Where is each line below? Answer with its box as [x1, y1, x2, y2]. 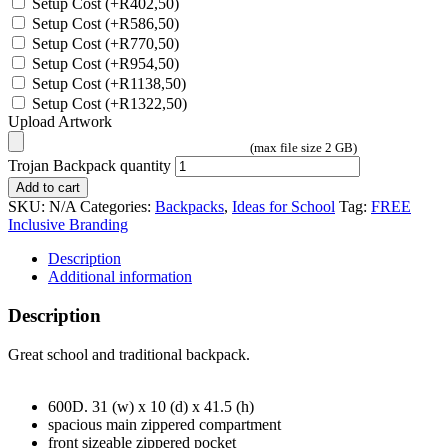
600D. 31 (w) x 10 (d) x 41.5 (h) [48, 397, 254, 415]
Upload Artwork [8, 113, 112, 131]
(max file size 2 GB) [250, 140, 357, 156]
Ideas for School [232, 198, 335, 216]
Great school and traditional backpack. [8, 345, 250, 363]
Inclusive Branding [8, 216, 128, 234]
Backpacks [155, 198, 224, 216]
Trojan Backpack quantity [8, 157, 171, 175]
